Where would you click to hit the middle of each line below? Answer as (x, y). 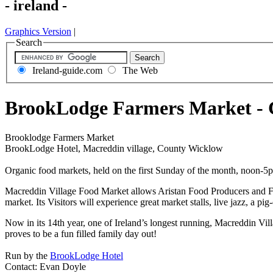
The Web (139, 71)
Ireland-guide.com (66, 71)
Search (29, 42)
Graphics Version (38, 31)
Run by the (27, 256)
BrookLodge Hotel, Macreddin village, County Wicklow (114, 149)
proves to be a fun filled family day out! (81, 234)
